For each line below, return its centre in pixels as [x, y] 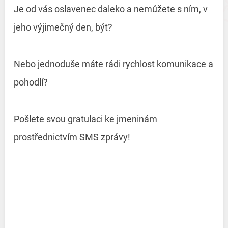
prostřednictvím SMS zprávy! [72, 137]
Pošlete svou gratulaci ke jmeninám [85, 119]
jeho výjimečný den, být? [64, 27]
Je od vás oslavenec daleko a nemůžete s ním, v [110, 9]
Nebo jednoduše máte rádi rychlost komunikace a [113, 64]
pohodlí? [32, 82]
